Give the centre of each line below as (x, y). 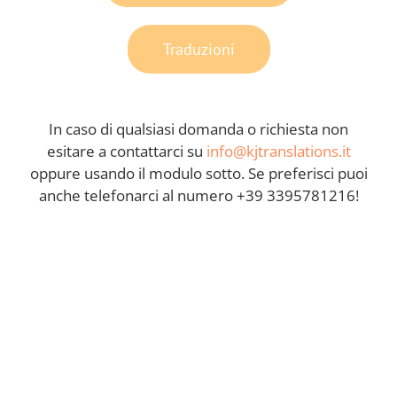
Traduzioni (198, 49)
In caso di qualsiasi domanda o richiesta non (198, 128)
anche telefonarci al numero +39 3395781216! (198, 195)
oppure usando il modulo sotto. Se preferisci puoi (198, 173)
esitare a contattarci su (126, 151)
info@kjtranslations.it (278, 151)
